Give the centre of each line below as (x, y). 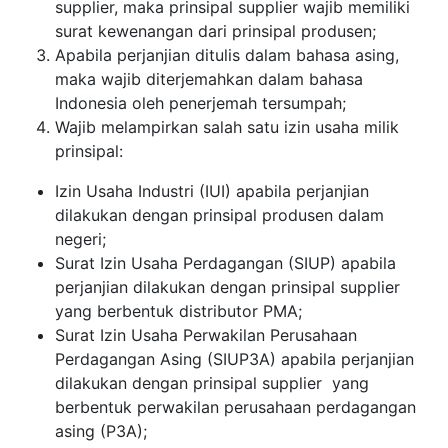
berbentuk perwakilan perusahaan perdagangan (235, 406)
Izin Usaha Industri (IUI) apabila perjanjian (212, 190)
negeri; (80, 238)
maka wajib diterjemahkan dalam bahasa (209, 78)
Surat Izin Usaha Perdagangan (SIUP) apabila (225, 262)
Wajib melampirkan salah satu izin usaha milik (227, 126)
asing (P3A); (101, 430)
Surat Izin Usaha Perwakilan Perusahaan (206, 334)
